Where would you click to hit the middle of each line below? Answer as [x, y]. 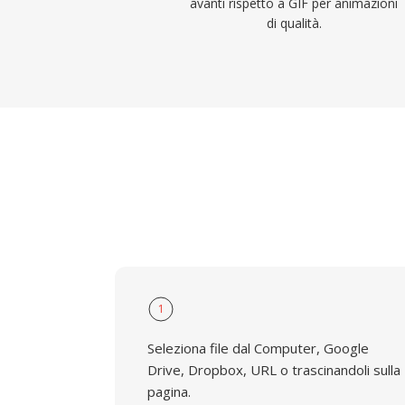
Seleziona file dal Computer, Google [258, 348]
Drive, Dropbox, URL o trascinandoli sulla [274, 370]
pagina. [169, 391]
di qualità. [294, 23]
